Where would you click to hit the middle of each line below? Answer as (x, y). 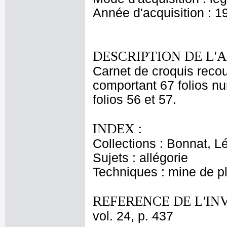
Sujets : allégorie (140, 158)
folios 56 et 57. (135, 100)
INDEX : (117, 129)
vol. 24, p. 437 (133, 216)
